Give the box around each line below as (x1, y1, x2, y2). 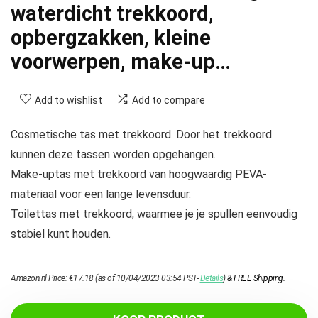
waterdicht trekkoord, (11, 1, 214, 26)
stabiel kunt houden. (11, 227, 111, 241)
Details (199, 273, 223, 284)
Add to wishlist (35, 94, 102, 106)
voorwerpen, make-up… (11, 50, 231, 75)
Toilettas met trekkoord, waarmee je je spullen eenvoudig (11, 207, 297, 221)
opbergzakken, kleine (11, 26, 211, 50)
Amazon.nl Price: (11, 273, 69, 284)
